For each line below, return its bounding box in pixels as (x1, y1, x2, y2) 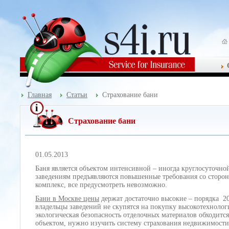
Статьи (66, 91, 87, 99)
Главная (28, 91, 52, 99)
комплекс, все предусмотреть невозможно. (35, 181, 169, 189)
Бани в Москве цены (35, 195, 99, 202)
